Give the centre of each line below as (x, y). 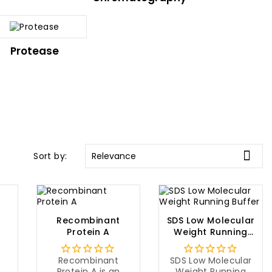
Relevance (114, 156)
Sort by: (50, 156)
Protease (35, 51)
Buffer (211, 244)
